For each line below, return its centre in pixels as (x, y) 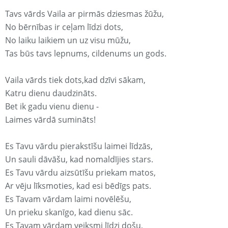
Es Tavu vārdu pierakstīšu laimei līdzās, (79, 146)
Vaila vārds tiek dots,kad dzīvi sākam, (75, 80)
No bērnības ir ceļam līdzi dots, (64, 27)
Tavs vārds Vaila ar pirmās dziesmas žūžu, (84, 14)
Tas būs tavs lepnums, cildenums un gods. (86, 54)
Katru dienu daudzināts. (51, 93)
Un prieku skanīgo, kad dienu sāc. (69, 212)
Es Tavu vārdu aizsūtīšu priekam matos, (80, 173)
